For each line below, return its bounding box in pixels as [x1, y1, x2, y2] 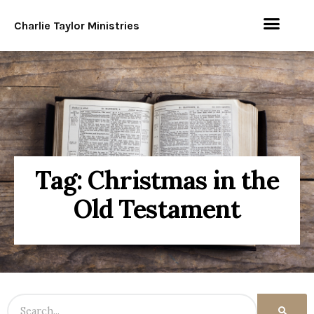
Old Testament [73, 192, 241, 225]
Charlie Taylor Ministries [14, 18, 139, 32]
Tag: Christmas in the [34, 163, 280, 196]
